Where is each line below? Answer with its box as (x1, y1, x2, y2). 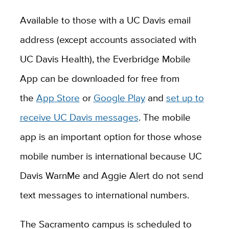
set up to (166, 90, 204, 105)
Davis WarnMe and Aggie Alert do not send (19, 168, 203, 182)
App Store (36, 90, 80, 105)
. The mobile (138, 109, 191, 124)
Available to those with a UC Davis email (19, 12, 191, 27)
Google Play (93, 90, 145, 105)
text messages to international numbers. (19, 187, 192, 202)
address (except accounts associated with (19, 32, 196, 47)
